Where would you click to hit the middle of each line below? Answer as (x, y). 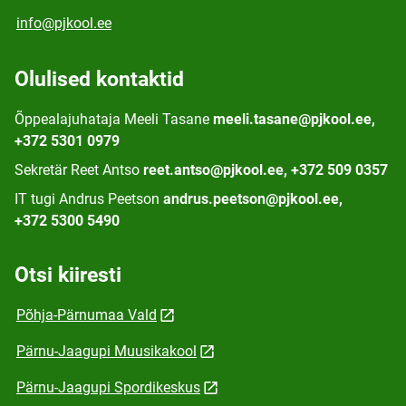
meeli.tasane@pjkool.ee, (294, 119)
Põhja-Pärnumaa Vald (87, 315)
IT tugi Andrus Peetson (87, 199)
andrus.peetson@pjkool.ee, (253, 199)
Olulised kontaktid (99, 79)
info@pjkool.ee (64, 23)
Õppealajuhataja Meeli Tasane (112, 119)
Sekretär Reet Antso (77, 170)
